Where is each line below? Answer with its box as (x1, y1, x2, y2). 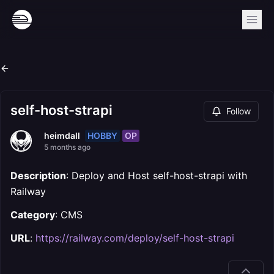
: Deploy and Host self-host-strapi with (66, 169, 247, 182)
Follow (226, 106, 251, 116)
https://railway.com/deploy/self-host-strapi (35, 232, 234, 244)
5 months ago (44, 143, 91, 152)
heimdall (44, 130, 80, 141)
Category (10, 209, 55, 221)
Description (10, 169, 66, 182)
